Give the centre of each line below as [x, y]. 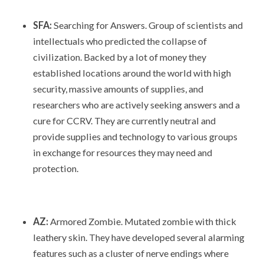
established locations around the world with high [132, 73]
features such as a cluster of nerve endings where [131, 253]
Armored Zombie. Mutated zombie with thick [142, 221]
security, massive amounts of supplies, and [118, 89]
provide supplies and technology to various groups [135, 137]
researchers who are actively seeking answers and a [136, 105]
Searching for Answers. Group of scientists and [147, 25]
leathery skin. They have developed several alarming [138, 237]
